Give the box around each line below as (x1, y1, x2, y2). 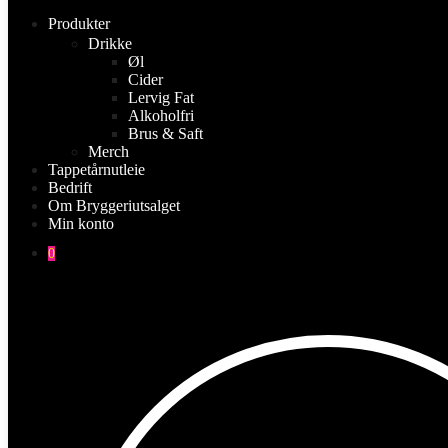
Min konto (48, 214, 114, 232)
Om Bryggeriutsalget (48, 196, 180, 214)
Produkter (48, 14, 110, 32)
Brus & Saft (128, 124, 203, 142)
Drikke (88, 34, 132, 52)
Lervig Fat (128, 88, 194, 106)
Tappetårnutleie (48, 160, 145, 178)
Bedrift (48, 178, 92, 196)
